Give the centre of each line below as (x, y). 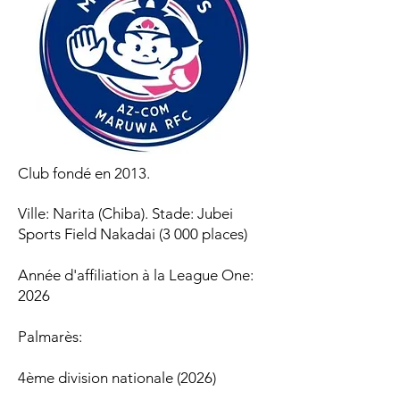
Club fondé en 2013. (84, 173)
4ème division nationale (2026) (117, 378)
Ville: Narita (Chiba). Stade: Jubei (125, 213)
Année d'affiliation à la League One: (136, 275)
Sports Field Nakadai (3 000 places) (133, 234)
